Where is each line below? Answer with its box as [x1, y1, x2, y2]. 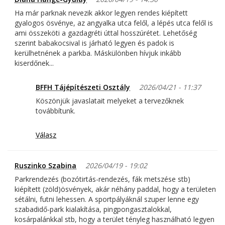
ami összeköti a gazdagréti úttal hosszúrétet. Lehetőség [15, 28, 197, 38]
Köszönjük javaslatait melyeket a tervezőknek [36, 96, 184, 106]
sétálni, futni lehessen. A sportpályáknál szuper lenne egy [15, 194, 199, 204]
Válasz [36, 130, 56, 140]
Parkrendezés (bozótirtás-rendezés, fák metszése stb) [15, 174, 190, 184]
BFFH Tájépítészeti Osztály [36, 82, 130, 92]
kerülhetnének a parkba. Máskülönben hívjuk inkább [15, 48, 181, 58]
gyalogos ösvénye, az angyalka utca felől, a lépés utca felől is [15, 18, 213, 28]
